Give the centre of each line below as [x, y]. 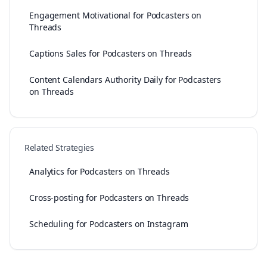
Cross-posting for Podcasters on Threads [109, 198]
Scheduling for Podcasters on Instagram [109, 224]
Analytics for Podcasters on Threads [100, 171]
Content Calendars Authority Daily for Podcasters [125, 80]
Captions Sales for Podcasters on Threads [111, 53]
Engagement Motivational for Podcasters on [116, 15]
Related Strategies [59, 148]
